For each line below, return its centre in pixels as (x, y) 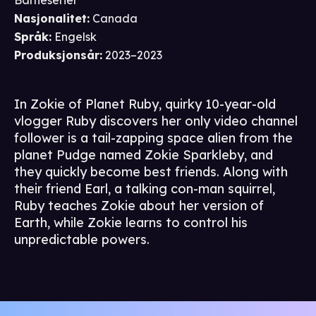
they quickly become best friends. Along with (151, 172)
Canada (115, 19)
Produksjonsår (57, 55)
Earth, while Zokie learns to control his (131, 223)
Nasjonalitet (50, 19)
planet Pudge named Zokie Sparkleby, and (144, 155)
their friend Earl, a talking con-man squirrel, (145, 189)
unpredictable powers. (82, 240)
